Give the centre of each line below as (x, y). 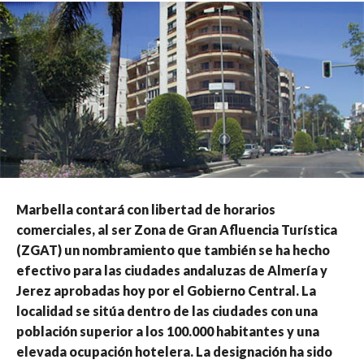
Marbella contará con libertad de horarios (146, 210)
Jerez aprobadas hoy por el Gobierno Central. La (166, 291)
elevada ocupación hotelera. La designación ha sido (174, 352)
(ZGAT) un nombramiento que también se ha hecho (173, 250)
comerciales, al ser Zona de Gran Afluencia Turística (177, 230)
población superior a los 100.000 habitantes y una (168, 331)
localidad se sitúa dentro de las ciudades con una (167, 311)
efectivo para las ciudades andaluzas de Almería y (172, 271)
